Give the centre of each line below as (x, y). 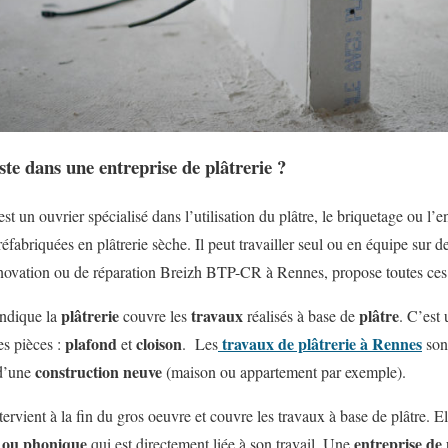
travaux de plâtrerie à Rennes (322, 343)
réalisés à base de (301, 315)
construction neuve (98, 371)
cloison (159, 343)
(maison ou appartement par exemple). (284, 371)
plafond (91, 343)
